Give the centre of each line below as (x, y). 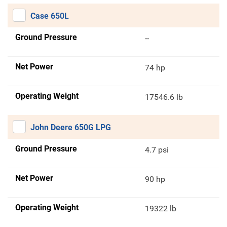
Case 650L (50, 16)
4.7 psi (157, 150)
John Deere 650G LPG (71, 128)
